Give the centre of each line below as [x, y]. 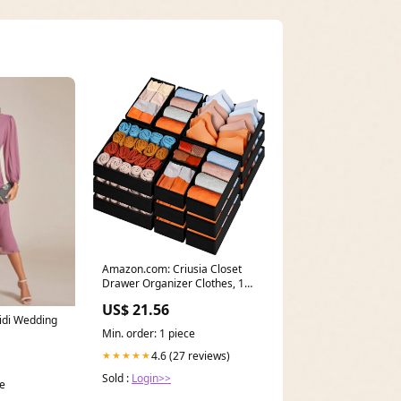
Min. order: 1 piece [149, 333]
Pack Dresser [135, 297]
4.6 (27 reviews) [191, 355]
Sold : [117, 378]
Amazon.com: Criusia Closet [172, 269]
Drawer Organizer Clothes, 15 [176, 283]
